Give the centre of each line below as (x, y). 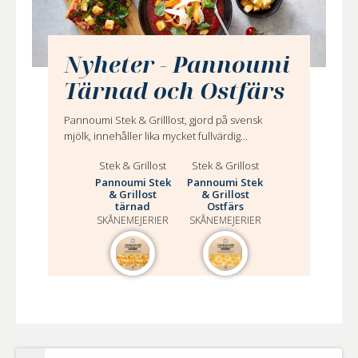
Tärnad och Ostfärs (175, 90)
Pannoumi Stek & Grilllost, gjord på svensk (163, 119)
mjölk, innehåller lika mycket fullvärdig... (156, 135)
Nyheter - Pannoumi (177, 64)
